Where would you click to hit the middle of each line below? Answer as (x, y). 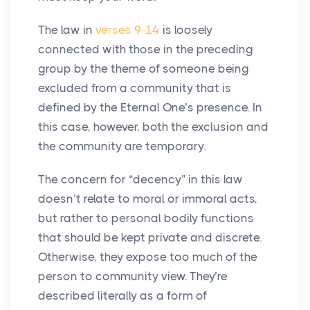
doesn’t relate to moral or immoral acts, (148, 199)
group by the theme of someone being (144, 69)
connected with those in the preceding (146, 49)
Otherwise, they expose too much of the (148, 257)
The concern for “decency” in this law (140, 180)
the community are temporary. (122, 146)
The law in (67, 30)
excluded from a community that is (135, 88)
